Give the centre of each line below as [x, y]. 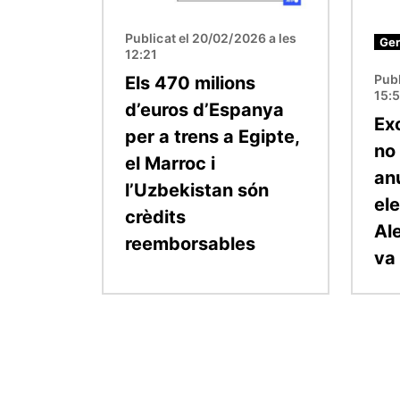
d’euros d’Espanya [204, 109]
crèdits [155, 217]
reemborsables [190, 243]
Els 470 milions [190, 83]
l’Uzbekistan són [197, 190]
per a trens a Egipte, [212, 136]
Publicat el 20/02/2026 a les [211, 37]
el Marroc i [170, 163]
